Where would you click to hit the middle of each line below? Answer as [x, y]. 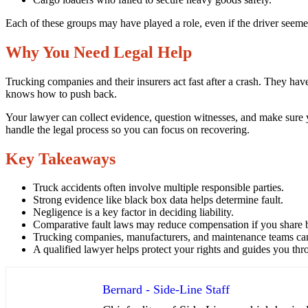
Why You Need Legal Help [99, 52]
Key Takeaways [60, 158]
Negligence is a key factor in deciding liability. [133, 212]
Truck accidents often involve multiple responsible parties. [158, 188]
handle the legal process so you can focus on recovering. [128, 129]
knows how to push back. [61, 93]
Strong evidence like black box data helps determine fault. [158, 200]
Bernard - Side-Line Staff [166, 290]
